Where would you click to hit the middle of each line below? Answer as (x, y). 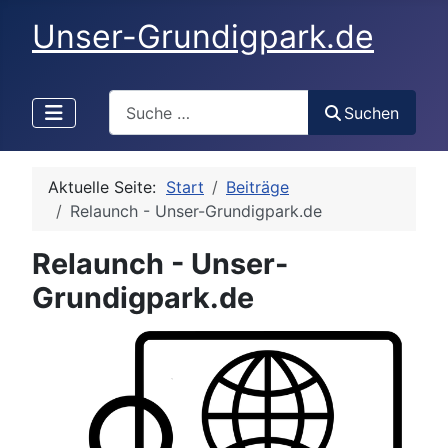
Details (58, 334)
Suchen (371, 112)
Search (133, 101)
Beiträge (257, 187)
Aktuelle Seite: (107, 187)
